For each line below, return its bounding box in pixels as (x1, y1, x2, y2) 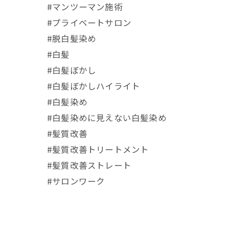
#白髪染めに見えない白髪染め (47, 111, 167, 124)
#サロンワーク (47, 175, 105, 187)
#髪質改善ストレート (47, 159, 131, 171)
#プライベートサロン (47, 16, 131, 29)
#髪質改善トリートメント (47, 143, 149, 155)
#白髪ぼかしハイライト (47, 80, 141, 92)
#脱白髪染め (47, 32, 97, 44)
